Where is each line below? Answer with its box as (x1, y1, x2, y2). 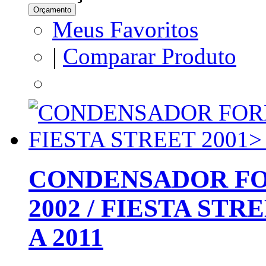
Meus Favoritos (52, 17, 198, 43)
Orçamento (33, 5, 71, 15)
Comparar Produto (63, 43, 236, 69)
